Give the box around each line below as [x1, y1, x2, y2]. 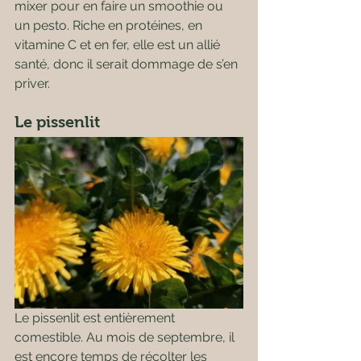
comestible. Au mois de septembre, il [15, 330, 238, 345]
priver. [15, 76, 50, 91]
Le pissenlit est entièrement [15, 310, 178, 326]
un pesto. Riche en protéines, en [15, 18, 205, 33]
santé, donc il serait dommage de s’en [15, 56, 241, 72]
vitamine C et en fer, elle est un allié [15, 37, 223, 52]
